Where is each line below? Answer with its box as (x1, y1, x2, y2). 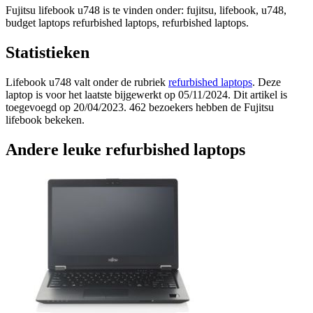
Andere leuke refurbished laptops (6, 140, 245, 159)
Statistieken (6, 43, 89, 61)
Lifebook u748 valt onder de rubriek (6, 75, 168, 88)
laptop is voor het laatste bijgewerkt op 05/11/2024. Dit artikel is (6, 88, 287, 101)
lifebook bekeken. (6, 113, 85, 126)
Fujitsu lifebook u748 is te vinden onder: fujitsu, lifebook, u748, (6, 4, 286, 17)
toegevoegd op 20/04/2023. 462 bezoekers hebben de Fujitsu (6, 101, 274, 113)
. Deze (252, 75, 281, 88)
